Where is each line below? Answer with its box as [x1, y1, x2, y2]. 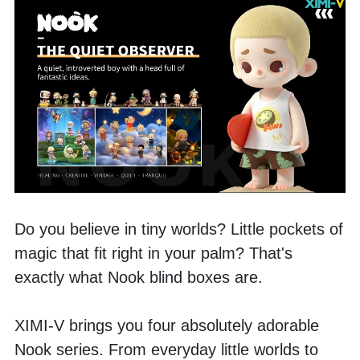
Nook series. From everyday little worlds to [14, 340, 318, 358]
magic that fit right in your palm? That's [14, 243, 292, 262]
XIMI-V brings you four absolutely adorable [14, 316, 319, 334]
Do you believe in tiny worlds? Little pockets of [14, 219, 343, 238]
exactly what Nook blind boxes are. [14, 268, 263, 286]
